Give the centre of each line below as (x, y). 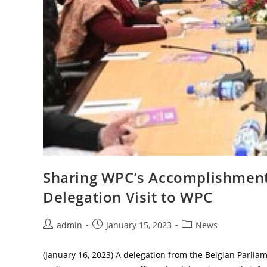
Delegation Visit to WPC (128, 197)
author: (57, 237)
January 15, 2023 (139, 225)
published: (113, 237)
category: (199, 237)
